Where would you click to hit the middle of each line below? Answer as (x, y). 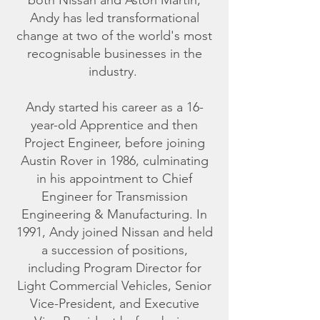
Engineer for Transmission (114, 196)
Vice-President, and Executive (114, 304)
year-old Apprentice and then (114, 125)
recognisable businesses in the (114, 54)
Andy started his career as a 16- (114, 107)
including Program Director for (114, 268)
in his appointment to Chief (114, 179)
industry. (114, 71)
